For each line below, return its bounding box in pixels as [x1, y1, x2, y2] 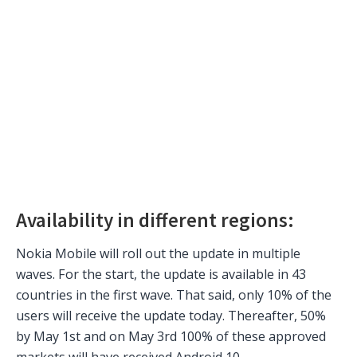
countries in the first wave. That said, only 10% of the [16, 285, 331, 304]
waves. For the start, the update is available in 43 [16, 265, 306, 283]
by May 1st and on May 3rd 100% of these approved [16, 327, 326, 345]
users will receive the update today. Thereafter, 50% [16, 306, 326, 324]
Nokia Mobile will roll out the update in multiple [16, 244, 300, 262]
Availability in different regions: [16, 207, 294, 233]
